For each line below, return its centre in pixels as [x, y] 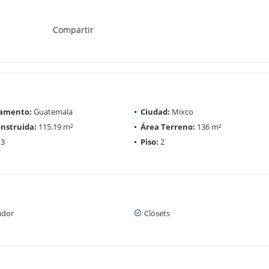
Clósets [157, 213]
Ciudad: [155, 111]
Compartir [73, 29]
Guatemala [52, 111]
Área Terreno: [168, 126]
